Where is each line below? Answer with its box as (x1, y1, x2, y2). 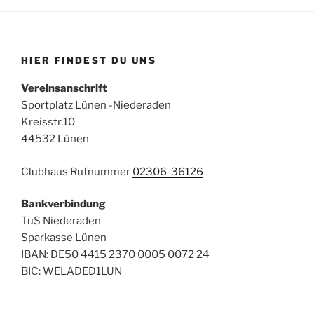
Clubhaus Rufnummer (21, 165, 132, 178)
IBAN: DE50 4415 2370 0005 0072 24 (21, 248, 210, 261)
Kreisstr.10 (21, 116, 75, 129)
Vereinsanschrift (21, 82, 107, 95)
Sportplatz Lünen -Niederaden (21, 99, 171, 112)
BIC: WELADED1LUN (21, 265, 122, 278)
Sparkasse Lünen (21, 231, 107, 245)
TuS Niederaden (21, 214, 101, 228)
